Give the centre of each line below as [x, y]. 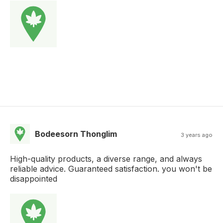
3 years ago [197, 135]
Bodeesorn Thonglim [76, 134]
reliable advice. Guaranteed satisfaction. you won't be [111, 168]
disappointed [34, 178]
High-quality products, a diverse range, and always [106, 159]
